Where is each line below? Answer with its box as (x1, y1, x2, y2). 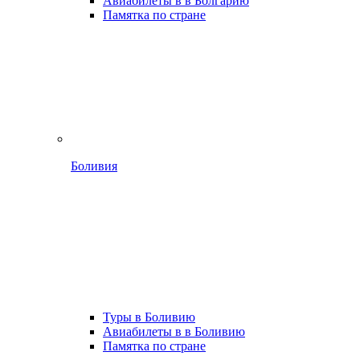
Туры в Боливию (103, 310, 195, 324)
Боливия (71, 159, 117, 173)
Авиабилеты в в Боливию (103, 325, 245, 338)
